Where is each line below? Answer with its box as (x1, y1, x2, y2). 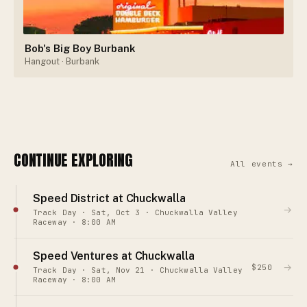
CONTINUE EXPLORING (14, 149, 134, 172)
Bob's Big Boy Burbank (25, 42, 136, 55)
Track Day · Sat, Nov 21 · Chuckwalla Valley (33, 265, 243, 275)
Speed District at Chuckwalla (33, 192, 186, 206)
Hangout (25, 56, 60, 67)
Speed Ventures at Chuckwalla (33, 249, 195, 263)
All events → (230, 159, 293, 169)
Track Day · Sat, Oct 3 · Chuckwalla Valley (33, 208, 238, 218)
